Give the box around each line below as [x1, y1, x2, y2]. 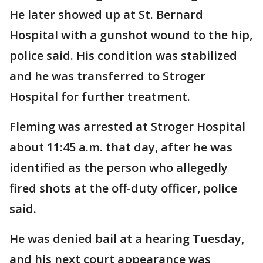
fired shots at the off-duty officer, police [9, 180, 237, 197]
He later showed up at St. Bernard [9, 6, 203, 23]
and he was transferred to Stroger [9, 68, 205, 85]
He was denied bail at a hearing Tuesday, [9, 231, 244, 247]
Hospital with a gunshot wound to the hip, [9, 27, 252, 43]
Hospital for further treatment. [9, 89, 190, 105]
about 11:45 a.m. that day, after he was [9, 139, 232, 156]
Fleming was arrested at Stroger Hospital [9, 119, 245, 135]
